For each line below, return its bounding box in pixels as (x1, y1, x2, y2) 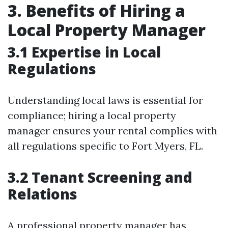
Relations (8, 184, 77, 204)
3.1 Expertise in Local (8, 42, 161, 62)
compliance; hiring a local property (8, 109, 176, 122)
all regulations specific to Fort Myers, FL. (8, 139, 203, 152)
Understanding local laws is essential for (8, 94, 203, 106)
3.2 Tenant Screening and (8, 167, 192, 187)
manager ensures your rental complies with (8, 124, 217, 137)
